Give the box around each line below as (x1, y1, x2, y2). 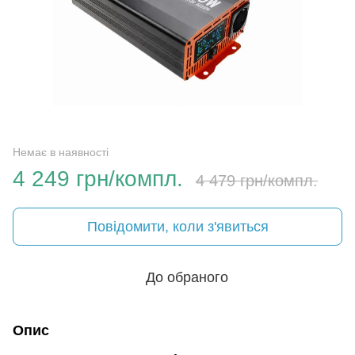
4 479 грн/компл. (196, 171, 318, 189)
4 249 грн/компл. (13, 166, 183, 191)
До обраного (146, 269, 228, 285)
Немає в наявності (13, 145, 109, 158)
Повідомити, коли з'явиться (86, 218, 269, 235)
